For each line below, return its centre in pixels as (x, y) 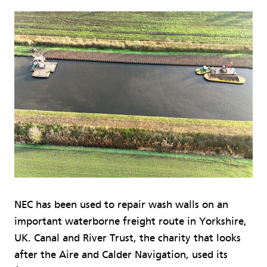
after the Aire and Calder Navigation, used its (121, 254)
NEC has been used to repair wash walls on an (121, 204)
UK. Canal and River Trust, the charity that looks (128, 238)
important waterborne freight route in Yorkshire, (131, 221)
